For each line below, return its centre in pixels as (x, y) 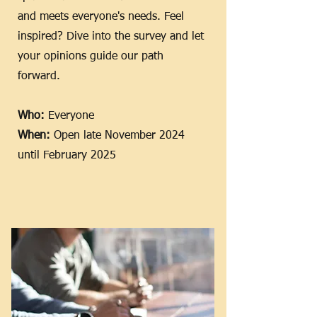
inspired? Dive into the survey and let (111, 37)
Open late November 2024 (119, 136)
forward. (39, 76)
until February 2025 (67, 156)
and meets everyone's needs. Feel (101, 17)
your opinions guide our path (91, 57)
